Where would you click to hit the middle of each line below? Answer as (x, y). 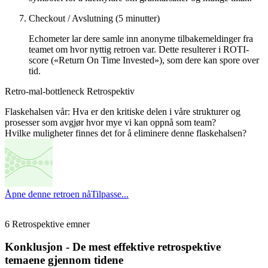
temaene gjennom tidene (64, 260)
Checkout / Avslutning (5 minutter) (94, 18)
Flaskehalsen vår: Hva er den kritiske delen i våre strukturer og (123, 111)
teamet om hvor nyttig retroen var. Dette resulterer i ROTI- (139, 49)
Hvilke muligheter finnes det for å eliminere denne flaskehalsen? (126, 133)
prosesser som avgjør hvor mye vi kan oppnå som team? (110, 122)
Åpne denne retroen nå (48, 194)
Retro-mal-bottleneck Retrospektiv (70, 91)
